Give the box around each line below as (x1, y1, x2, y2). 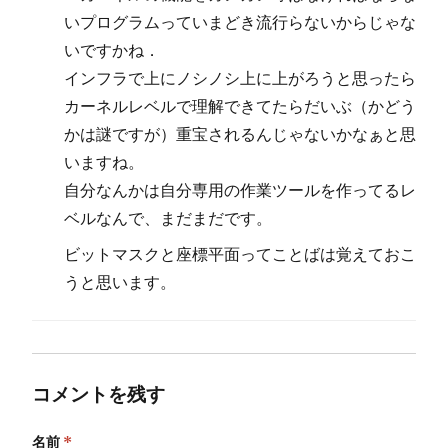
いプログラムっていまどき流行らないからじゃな (64, 11, 416, 32)
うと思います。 (64, 271, 176, 292)
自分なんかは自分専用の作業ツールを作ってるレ (64, 179, 416, 200)
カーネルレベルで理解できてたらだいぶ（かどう (64, 95, 416, 116)
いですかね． (64, 39, 160, 60)
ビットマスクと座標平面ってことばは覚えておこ (64, 243, 416, 264)
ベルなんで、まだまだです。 (64, 207, 272, 228)
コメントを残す (32, 381, 165, 406)
